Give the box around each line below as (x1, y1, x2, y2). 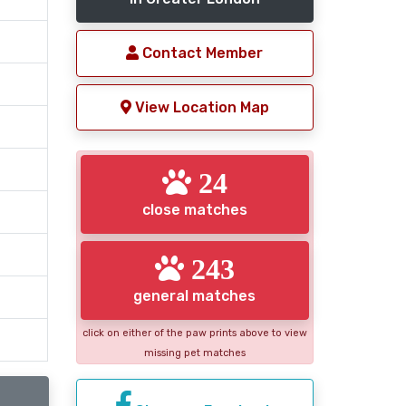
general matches (133, 286, 256, 304)
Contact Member (139, 44, 264, 62)
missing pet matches (143, 346, 246, 359)
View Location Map (130, 98, 269, 116)
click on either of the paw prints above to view (82, 326, 307, 339)
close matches (141, 201, 247, 219)
